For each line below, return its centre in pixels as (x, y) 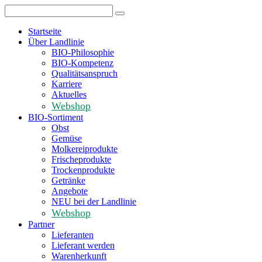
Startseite (45, 31)
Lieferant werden (83, 245)
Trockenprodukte (83, 170)
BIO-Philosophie (83, 52)
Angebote (70, 191)
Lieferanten (73, 235)
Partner (41, 224)
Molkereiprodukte (85, 149)
